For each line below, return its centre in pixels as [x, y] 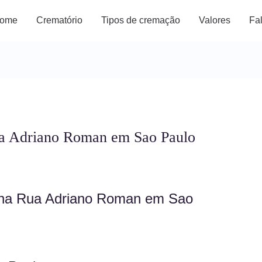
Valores [215, 20]
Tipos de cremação [141, 20]
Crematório [59, 20]
